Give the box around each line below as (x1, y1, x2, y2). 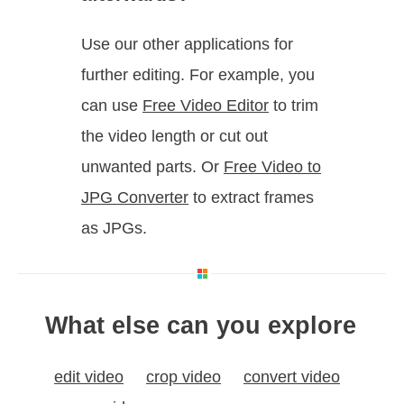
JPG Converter (81, 188, 188, 207)
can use (81, 96, 142, 115)
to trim (269, 96, 318, 115)
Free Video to (224, 158, 321, 177)
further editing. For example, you (81, 66, 315, 85)
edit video (54, 367, 124, 386)
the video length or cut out (81, 127, 268, 146)
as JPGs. (81, 219, 147, 238)
